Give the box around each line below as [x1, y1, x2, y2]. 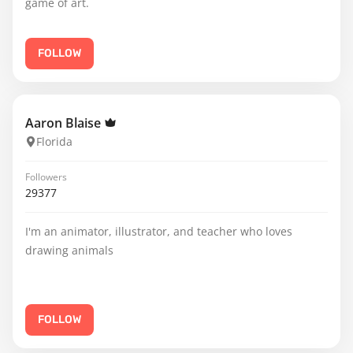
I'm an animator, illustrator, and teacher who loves [25, 224, 292, 239]
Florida [36, 134, 72, 149]
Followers [25, 170, 67, 184]
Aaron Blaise [25, 114, 104, 132]
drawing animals [25, 243, 113, 258]
